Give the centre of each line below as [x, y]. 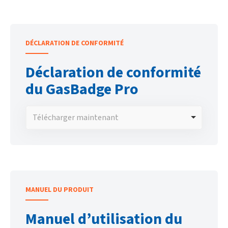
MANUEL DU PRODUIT [60, 190]
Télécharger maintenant [75, 117]
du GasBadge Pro [82, 89]
